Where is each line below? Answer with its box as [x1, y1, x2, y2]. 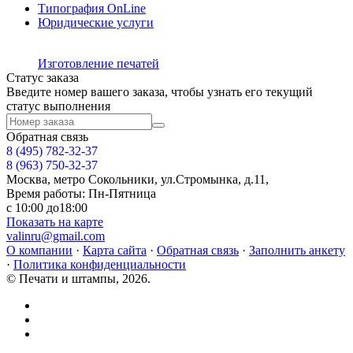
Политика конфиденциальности [13, 258, 186, 272]
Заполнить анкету [249, 243, 345, 258]
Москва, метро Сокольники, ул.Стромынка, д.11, [6, 173, 269, 187]
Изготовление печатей [38, 57, 159, 71]
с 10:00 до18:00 [6, 201, 87, 215]
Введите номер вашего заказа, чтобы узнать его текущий [6, 85, 313, 99]
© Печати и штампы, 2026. [6, 272, 150, 286]
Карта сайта [83, 243, 147, 258]
